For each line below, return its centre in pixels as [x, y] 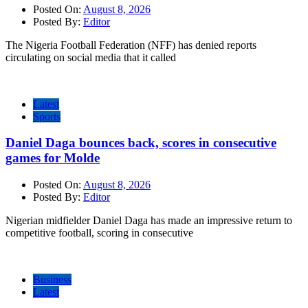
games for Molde [53, 158]
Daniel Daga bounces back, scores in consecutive [141, 143]
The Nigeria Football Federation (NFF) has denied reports [131, 45]
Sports [47, 116]
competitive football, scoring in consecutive [99, 233]
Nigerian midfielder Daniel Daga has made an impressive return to [149, 221]
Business [52, 280]
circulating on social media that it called [91, 57]
